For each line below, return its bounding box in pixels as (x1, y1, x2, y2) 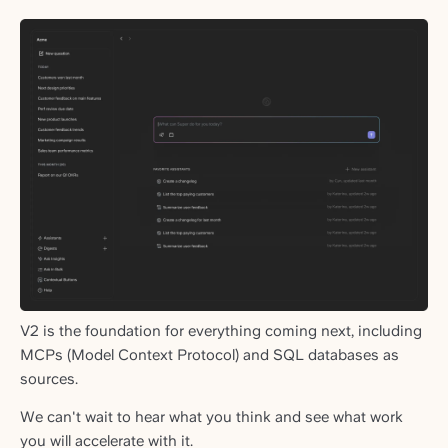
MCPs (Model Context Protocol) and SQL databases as (20, 346, 399, 365)
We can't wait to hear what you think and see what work (20, 407, 403, 426)
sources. (20, 370, 78, 389)
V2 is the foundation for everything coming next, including (20, 322, 422, 341)
